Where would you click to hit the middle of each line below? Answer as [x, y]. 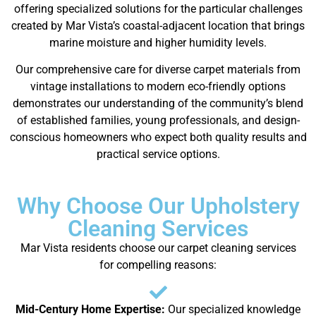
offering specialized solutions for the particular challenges [158, 8]
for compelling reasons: [158, 265]
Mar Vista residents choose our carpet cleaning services [158, 248]
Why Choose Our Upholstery [158, 206]
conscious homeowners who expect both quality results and [158, 138]
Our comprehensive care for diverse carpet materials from [158, 70]
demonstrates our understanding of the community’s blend [158, 104]
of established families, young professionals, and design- [158, 121]
